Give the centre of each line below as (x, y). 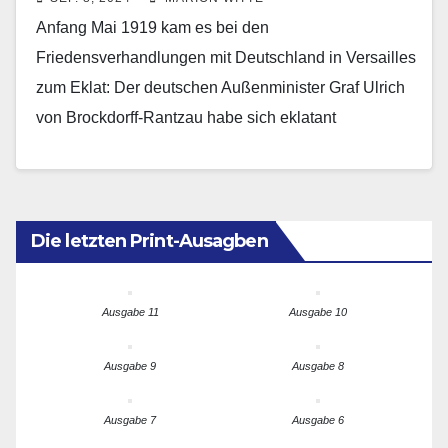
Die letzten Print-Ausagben (149, 241)
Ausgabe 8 (318, 366)
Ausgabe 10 (318, 312)
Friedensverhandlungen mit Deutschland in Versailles (226, 58)
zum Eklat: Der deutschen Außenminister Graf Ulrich (220, 88)
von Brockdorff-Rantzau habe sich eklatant (186, 118)
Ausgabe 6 (318, 420)
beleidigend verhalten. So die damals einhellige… (213, 148)
